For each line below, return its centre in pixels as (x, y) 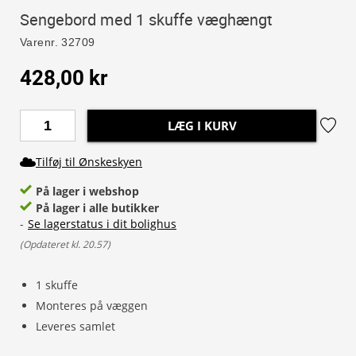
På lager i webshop (87, 191)
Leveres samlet (75, 326)
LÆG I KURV (202, 126)
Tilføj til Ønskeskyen (89, 162)
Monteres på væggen (92, 306)
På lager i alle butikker (97, 208)
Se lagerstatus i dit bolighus (102, 224)
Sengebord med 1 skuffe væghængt (146, 19)
